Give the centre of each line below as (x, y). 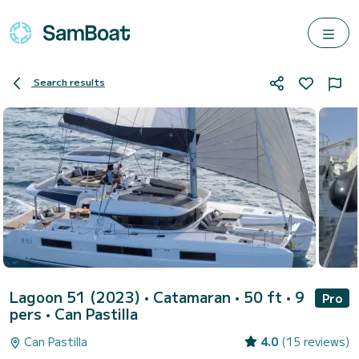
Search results (69, 82)
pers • (32, 313)
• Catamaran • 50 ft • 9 (224, 296)
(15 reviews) (315, 341)
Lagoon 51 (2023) (77, 296)
